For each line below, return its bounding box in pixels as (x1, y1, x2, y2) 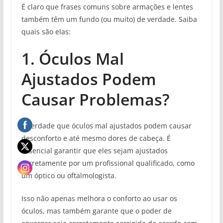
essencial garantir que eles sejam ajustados (21, 145, 168, 155)
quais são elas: (21, 26, 71, 36)
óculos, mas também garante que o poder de (21, 206, 172, 216)
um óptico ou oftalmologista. (21, 170, 116, 180)
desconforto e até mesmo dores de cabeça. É (21, 133, 171, 143)
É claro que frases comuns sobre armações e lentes (21, 1, 193, 11)
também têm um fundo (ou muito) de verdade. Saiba (21, 14, 197, 24)
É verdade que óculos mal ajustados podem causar (21, 120, 192, 130)
